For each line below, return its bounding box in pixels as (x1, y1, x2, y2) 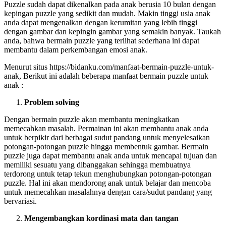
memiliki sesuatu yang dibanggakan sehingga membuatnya (4, 160, 191, 169)
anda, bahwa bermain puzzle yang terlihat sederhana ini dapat (4, 36, 199, 45)
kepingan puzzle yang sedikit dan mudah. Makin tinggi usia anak (4, 9, 210, 18)
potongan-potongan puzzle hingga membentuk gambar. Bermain (4, 142, 208, 151)
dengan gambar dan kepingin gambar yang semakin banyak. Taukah (4, 27, 221, 36)
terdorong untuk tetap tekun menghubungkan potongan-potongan (4, 169, 211, 178)
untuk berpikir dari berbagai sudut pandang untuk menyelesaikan (4, 133, 210, 142)
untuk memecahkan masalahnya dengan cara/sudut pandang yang (4, 187, 212, 196)
